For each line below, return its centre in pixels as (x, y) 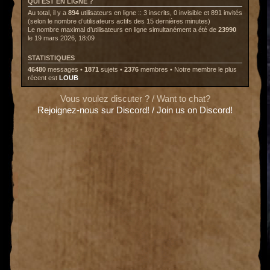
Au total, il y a (48, 13)
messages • (65, 70)
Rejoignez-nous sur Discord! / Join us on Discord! (135, 110)
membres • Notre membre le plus (188, 70)
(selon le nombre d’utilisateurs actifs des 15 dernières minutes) (119, 21)
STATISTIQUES (51, 58)
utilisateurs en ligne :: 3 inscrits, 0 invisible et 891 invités (161, 13)
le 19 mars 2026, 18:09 (61, 38)
